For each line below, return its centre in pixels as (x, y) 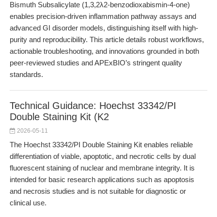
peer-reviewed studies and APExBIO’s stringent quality (96, 63)
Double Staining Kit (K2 (59, 117)
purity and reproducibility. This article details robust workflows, (107, 39)
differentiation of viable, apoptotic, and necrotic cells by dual (103, 156)
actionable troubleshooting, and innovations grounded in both (104, 51)
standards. (26, 74)
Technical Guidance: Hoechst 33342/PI (93, 106)
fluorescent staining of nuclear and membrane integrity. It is (102, 168)
